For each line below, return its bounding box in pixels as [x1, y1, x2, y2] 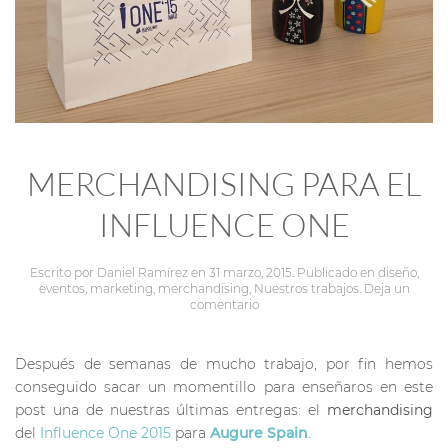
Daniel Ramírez [96, 265, 188, 280]
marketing [89, 281, 153, 296]
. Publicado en [291, 265, 378, 280]
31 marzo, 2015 [208, 265, 292, 280]
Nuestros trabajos [253, 281, 359, 296]
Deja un [363, 281, 410, 296]
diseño [377, 265, 417, 280]
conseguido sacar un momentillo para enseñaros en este [15, 378, 433, 396]
